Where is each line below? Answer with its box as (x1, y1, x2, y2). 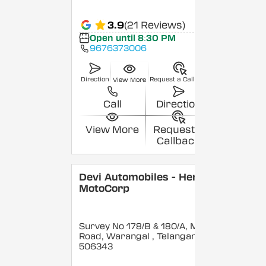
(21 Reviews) (124, 19, 186, 31)
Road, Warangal (79, 232, 153, 242)
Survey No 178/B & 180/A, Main (79, 221, 212, 232)
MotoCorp (79, 183, 130, 195)
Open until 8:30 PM (89, 33, 176, 43)
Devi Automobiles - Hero (79, 172, 204, 183)
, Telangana (152, 232, 202, 242)
